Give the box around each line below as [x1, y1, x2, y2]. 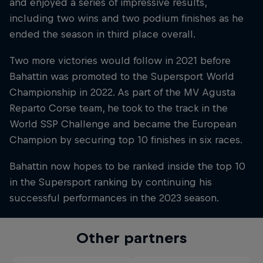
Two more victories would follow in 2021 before [9, 55, 231, 67]
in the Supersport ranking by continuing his [9, 176, 212, 188]
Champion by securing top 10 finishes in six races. [9, 134, 242, 146]
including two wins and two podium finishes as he [9, 12, 244, 25]
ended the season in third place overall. [9, 28, 195, 41]
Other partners [76, 230, 187, 247]
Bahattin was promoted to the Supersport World [9, 70, 234, 83]
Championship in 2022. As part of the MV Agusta [9, 86, 235, 99]
